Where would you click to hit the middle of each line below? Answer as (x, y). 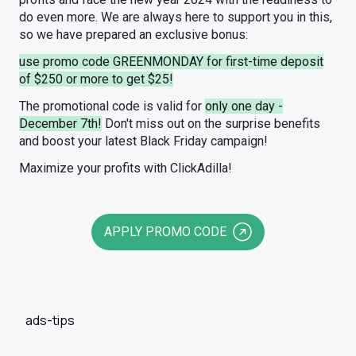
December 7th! (60, 124)
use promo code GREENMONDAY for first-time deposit (171, 62)
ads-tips (50, 320)
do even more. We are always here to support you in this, (176, 17)
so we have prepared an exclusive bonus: (133, 35)
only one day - (244, 106)
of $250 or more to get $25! (96, 79)
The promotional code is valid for (112, 106)
